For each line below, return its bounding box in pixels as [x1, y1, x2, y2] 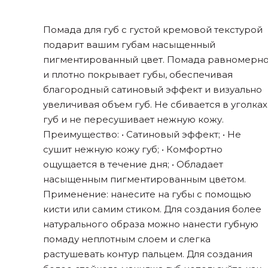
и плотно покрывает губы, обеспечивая [43, 69, 233, 80]
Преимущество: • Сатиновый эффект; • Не [43, 129, 241, 140]
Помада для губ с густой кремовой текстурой [43, 24, 263, 35]
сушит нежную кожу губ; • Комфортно [43, 144, 223, 155]
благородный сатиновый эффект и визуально [43, 84, 262, 95]
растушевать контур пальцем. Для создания [43, 248, 252, 260]
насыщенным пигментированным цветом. [43, 173, 246, 185]
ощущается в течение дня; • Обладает [43, 159, 223, 170]
